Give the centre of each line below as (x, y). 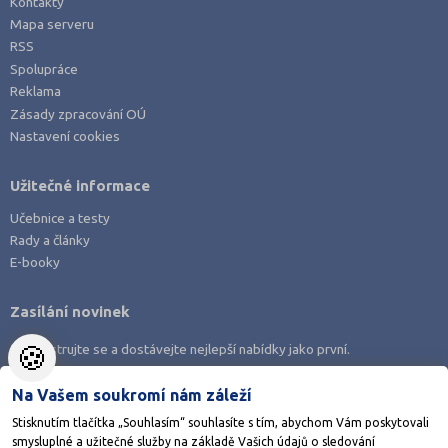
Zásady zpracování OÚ (78, 113)
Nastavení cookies (65, 135)
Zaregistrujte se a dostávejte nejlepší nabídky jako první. (180, 348)
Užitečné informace (80, 185)
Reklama (36, 91)
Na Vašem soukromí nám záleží (132, 395)
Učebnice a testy (60, 217)
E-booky (35, 262)
